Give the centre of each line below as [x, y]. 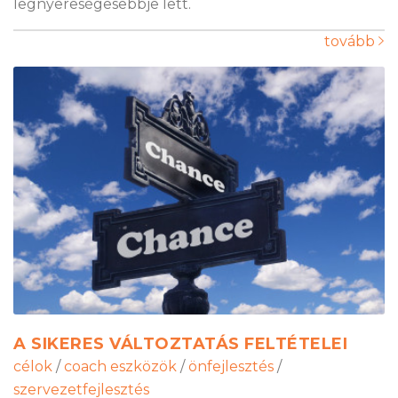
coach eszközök [120, 367]
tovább [351, 42]
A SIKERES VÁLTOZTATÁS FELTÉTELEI [180, 344]
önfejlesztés [231, 367]
